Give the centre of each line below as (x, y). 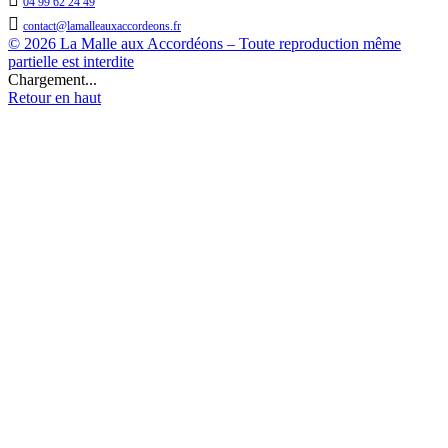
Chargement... (52, 79)
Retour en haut (54, 97)
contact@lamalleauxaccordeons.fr (102, 25)
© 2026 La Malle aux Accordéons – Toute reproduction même (204, 43)
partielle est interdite (71, 61)
